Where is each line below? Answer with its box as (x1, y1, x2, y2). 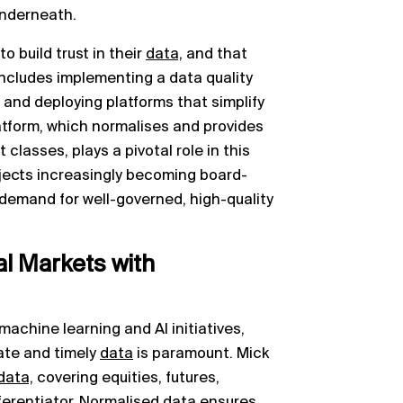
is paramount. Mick (133, 345, 269, 363)
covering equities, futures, (33, 369, 219, 387)
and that (183, 45, 247, 63)
